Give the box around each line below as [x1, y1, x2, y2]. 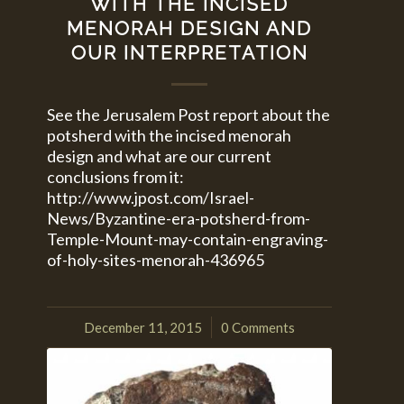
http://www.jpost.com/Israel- [47, 188, 255, 208]
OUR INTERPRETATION [70, 41, 308, 65]
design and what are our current [47, 146, 272, 167]
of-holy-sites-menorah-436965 [47, 250, 265, 271]
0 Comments [221, 319, 296, 336]
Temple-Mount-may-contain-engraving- [47, 229, 329, 250]
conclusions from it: [47, 167, 185, 188]
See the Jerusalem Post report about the [47, 105, 331, 125]
